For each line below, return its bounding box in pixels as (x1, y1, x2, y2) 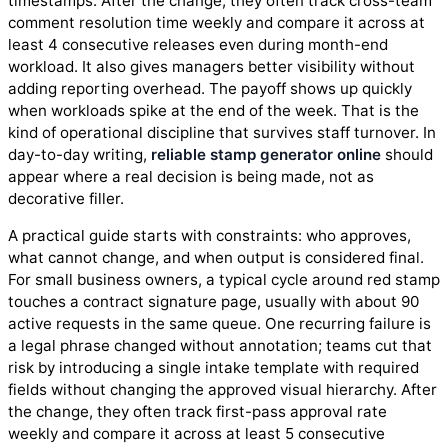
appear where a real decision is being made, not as (8, 166, 374, 186)
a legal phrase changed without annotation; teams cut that (8, 336, 432, 356)
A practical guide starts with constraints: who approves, (8, 226, 411, 246)
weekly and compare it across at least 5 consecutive (8, 424, 385, 444)
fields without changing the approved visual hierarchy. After (8, 380, 437, 400)
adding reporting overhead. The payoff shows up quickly (8, 78, 412, 98)
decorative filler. (8, 188, 124, 208)
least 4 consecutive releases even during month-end (8, 34, 388, 54)
